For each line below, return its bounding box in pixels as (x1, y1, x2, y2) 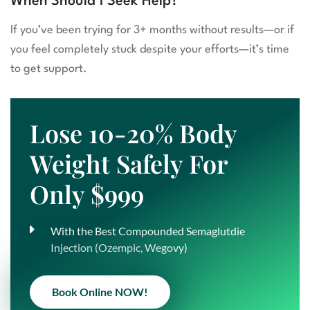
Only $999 (30, 177, 144, 211)
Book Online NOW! (52, 285, 148, 299)
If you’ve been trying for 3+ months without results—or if (10, 24, 294, 37)
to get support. (10, 63, 87, 75)
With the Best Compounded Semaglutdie (51, 224, 245, 238)
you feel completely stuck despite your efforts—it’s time (10, 44, 289, 56)
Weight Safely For (30, 147, 228, 181)
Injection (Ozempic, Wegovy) (51, 241, 188, 255)
